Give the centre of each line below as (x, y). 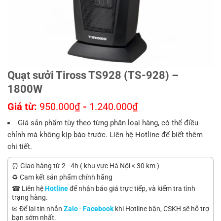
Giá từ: (23, 107)
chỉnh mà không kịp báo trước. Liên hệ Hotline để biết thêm (105, 135)
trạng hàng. (30, 197)
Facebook (98, 209)
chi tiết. (20, 147)
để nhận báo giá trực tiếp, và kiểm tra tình (132, 188)
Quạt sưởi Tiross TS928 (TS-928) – (93, 75)
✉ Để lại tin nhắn (38, 209)
